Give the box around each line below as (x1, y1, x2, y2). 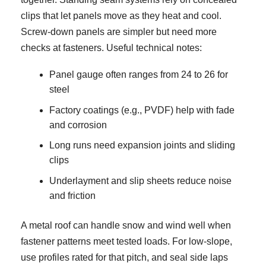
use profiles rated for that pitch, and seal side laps (21, 252, 228, 262)
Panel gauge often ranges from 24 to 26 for (49, 69, 228, 80)
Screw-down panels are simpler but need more (21, 26, 217, 37)
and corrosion (49, 119, 107, 130)
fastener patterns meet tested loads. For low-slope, (21, 236, 232, 246)
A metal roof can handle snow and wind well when (21, 220, 231, 230)
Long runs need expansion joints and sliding (49, 140, 235, 151)
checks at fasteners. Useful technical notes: (21, 42, 202, 53)
